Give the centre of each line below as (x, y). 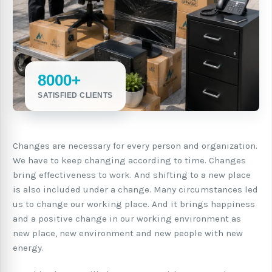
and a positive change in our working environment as (127, 218)
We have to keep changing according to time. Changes (129, 160)
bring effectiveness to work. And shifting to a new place (132, 175)
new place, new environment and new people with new (128, 233)
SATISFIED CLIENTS (75, 95)
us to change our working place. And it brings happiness (134, 204)
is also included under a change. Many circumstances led (135, 189)
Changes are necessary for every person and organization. (135, 145)
